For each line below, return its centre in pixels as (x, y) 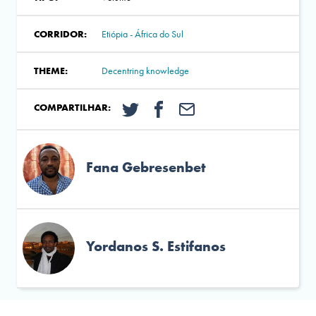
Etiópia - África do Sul (142, 34)
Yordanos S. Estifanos (156, 247)
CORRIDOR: (60, 34)
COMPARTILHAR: (72, 107)
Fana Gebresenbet (146, 168)
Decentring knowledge (145, 70)
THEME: (51, 70)
